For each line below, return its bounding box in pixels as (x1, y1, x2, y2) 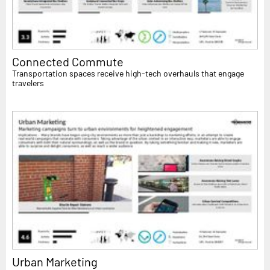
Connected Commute (12, 54, 124, 69)
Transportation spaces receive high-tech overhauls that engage (12, 67, 244, 78)
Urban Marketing (12, 254, 98, 269)
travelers (12, 77, 44, 88)
